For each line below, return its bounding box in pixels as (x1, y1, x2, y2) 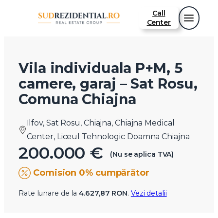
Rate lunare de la (18, 189, 79, 198)
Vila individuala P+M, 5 (18, 59, 182, 77)
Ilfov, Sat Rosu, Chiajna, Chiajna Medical (26, 118, 175, 128)
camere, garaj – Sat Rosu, (18, 75, 198, 92)
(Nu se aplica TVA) (108, 149, 174, 159)
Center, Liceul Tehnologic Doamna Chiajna (26, 132, 190, 142)
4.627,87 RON (79, 189, 128, 198)
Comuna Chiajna (18, 91, 136, 108)
